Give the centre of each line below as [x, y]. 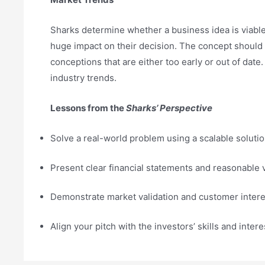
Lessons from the [88, 108]
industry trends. [83, 78]
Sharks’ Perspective [169, 108]
